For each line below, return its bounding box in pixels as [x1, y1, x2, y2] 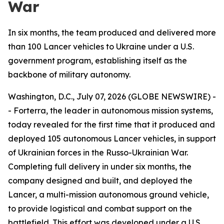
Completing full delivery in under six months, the [8, 161, 191, 171]
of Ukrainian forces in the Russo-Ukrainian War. [8, 147, 188, 157]
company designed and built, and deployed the [8, 175, 192, 185]
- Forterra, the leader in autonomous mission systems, [8, 105, 213, 115]
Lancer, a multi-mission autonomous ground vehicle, [8, 189, 209, 199]
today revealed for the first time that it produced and [8, 119, 215, 129]
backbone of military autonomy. [8, 69, 130, 79]
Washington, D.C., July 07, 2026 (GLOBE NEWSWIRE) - [8, 91, 216, 101]
